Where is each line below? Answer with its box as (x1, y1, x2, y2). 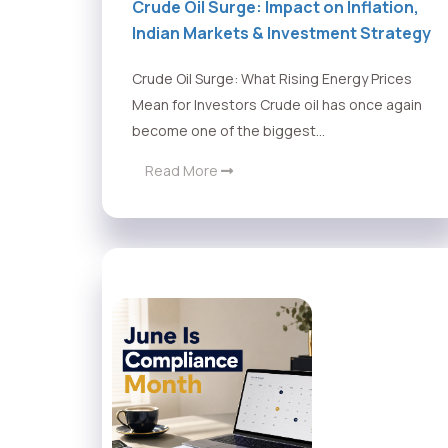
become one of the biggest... (132, 121, 325, 141)
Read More (145, 161, 221, 181)
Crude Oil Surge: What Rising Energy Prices (132, 69, 412, 89)
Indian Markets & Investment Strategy (132, 22, 431, 45)
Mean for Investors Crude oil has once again (132, 95, 422, 115)
